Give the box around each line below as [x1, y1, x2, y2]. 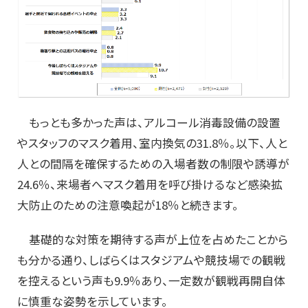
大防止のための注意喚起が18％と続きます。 [17, 197, 239, 214]
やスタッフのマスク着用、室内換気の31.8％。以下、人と [17, 135, 287, 152]
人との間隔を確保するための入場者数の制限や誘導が [17, 155, 289, 173]
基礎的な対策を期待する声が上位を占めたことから [17, 231, 288, 248]
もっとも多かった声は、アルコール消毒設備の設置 [17, 114, 280, 131]
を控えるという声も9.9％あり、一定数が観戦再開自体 [17, 272, 285, 289]
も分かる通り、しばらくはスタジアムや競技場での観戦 [17, 252, 285, 269]
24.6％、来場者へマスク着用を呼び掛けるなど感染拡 [17, 176, 283, 193]
